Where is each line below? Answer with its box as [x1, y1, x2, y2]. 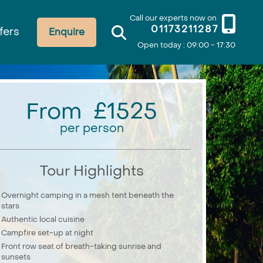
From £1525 [26, 97, 157, 126]
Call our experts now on [129, 12, 217, 23]
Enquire [48, 26, 85, 38]
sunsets [1, 252, 31, 262]
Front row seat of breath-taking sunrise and [1, 241, 161, 251]
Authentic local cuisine [1, 214, 85, 224]
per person [59, 121, 124, 136]
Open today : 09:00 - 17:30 [137, 40, 235, 50]
